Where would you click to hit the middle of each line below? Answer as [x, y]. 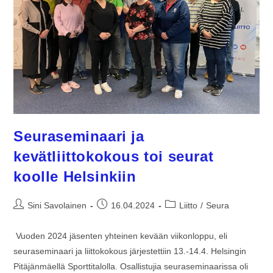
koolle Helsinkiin [75, 176]
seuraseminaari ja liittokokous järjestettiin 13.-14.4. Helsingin [130, 251]
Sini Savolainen [57, 205]
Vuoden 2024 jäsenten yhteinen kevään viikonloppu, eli [121, 236]
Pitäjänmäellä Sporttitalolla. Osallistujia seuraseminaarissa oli [131, 266]
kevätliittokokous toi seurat [114, 156]
